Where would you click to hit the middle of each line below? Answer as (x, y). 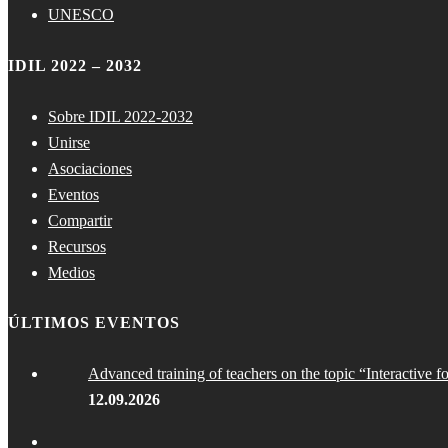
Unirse (69, 142)
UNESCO (81, 15)
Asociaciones (90, 168)
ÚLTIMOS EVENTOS (94, 323)
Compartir (80, 220)
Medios (71, 272)
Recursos (77, 246)
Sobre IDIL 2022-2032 (120, 116)
